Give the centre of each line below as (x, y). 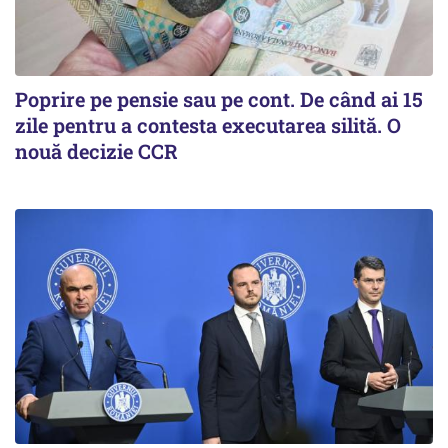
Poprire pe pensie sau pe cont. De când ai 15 (219, 99)
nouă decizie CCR (96, 151)
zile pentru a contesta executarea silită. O (208, 125)
